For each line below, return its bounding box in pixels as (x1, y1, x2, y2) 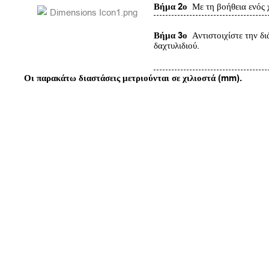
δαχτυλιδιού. (154, 40, 200, 52)
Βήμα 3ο (154, 29, 188, 43)
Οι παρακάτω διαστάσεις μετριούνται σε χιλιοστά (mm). (24, 71, 242, 85)
